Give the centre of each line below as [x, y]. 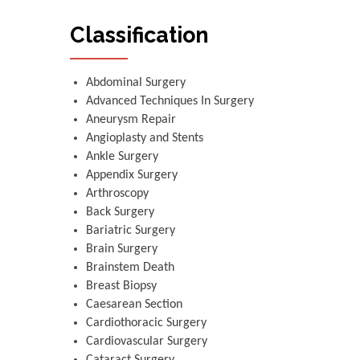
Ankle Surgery [122, 157]
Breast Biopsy [121, 286]
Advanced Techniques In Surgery [170, 102]
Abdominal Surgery [136, 83]
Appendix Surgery [132, 176]
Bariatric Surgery [131, 231]
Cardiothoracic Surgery [146, 323]
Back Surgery [120, 213]
